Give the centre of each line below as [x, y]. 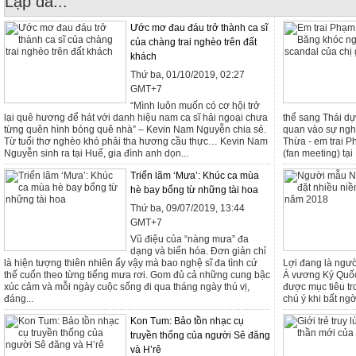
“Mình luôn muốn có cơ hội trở [195, 106]
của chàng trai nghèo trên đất [193, 42]
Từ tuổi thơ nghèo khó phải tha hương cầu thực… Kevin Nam [136, 141]
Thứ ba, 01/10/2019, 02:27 [188, 75]
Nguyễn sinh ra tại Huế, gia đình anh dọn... [96, 153]
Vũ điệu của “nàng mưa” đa [190, 239]
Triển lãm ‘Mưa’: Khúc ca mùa [195, 176]
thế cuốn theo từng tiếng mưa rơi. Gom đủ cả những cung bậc [137, 275]
